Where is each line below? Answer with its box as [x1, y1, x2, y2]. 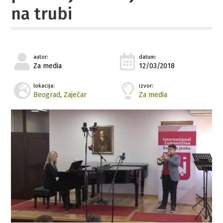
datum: [139, 53, 157, 60]
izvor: [139, 82, 154, 89]
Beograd [33, 90, 61, 99]
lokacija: [33, 82, 55, 89]
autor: [33, 53, 49, 60]
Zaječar [64, 90, 87, 99]
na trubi [11, 3, 73, 24]
